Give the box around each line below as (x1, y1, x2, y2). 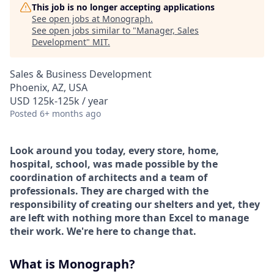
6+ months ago (40, 108, 101, 119)
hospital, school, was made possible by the (10, 157, 218, 171)
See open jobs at (32, 13, 102, 24)
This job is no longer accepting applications (32, 1, 215, 13)
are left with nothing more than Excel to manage (10, 211, 249, 224)
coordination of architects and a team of (10, 171, 207, 184)
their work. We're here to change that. (10, 224, 196, 238)
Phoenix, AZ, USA (10, 81, 87, 94)
